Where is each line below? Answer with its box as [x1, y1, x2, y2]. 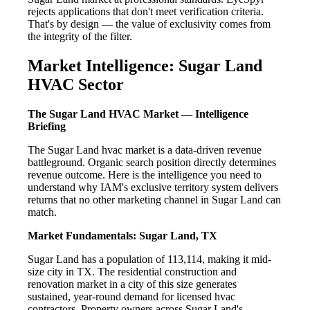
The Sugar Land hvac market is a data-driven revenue [28, 143, 262, 156]
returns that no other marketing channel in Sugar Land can [28, 193, 281, 206]
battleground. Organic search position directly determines [28, 156, 276, 168]
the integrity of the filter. [28, 30, 132, 42]
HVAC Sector [28, 75, 124, 93]
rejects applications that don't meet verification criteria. [28, 5, 264, 17]
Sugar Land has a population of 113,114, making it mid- [28, 253, 271, 265]
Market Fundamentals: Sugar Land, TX [28, 229, 217, 241]
